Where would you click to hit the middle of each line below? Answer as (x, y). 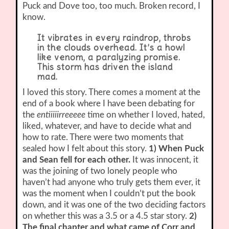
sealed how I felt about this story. (86, 149)
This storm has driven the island (105, 67)
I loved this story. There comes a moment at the (112, 93)
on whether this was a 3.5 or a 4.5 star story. (106, 216)
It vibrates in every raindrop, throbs (114, 38)
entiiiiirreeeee (61, 115)
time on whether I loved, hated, (145, 115)
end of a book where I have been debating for (109, 104)
